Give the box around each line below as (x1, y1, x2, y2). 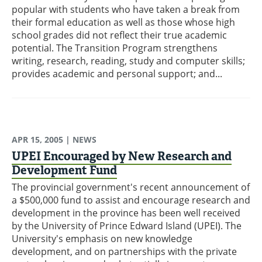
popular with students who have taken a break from (12, 3, 240, 16)
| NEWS (63, 134, 96, 146)
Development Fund (12, 163, 117, 178)
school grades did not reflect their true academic (12, 29, 227, 42)
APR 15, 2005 (12, 134, 63, 146)
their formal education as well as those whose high (12, 16, 235, 29)
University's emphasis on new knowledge (12, 232, 192, 246)
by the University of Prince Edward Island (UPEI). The (12, 219, 242, 233)
